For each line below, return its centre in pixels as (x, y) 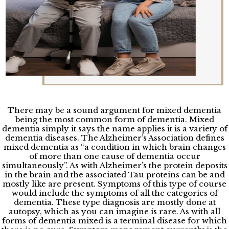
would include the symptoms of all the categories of (114, 193)
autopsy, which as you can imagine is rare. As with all (114, 211)
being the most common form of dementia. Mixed (114, 119)
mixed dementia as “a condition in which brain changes (114, 147)
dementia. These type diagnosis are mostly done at (114, 202)
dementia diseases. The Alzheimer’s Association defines (114, 138)
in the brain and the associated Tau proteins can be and (114, 174)
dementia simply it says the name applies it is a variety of (114, 128)
